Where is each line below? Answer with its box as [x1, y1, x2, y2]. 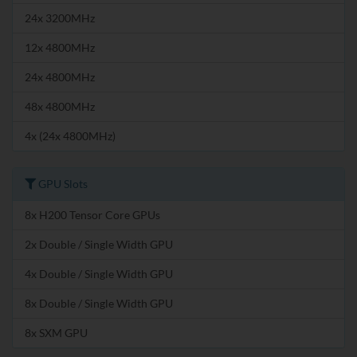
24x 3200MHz [25, 10, 95, 25]
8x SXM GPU [25, 325, 88, 339]
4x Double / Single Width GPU [25, 266, 173, 280]
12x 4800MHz [25, 40, 95, 54]
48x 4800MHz [25, 99, 95, 113]
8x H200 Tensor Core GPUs [25, 207, 160, 222]
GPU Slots [36, 176, 88, 190]
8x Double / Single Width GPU [25, 296, 173, 310]
